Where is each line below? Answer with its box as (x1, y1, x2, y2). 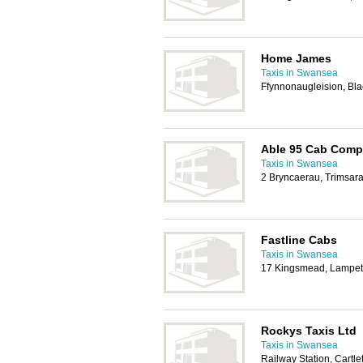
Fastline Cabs (261, 233, 337, 246)
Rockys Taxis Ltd (261, 324, 357, 337)
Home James (261, 52, 331, 65)
